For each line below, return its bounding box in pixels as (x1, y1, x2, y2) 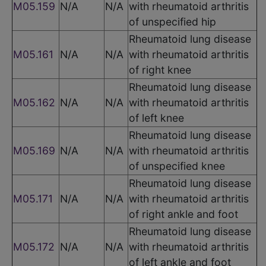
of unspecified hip (129, 15, 216, 28)
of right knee (129, 63, 191, 76)
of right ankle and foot (129, 207, 238, 220)
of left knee (129, 111, 184, 124)
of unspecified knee (129, 159, 225, 172)
